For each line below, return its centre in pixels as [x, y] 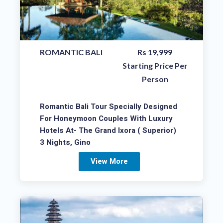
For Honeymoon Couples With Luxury [106, 118]
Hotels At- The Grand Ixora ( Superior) [108, 130]
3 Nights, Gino [65, 142]
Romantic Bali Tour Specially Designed [109, 106]
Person [155, 79]
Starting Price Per [155, 65]
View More [109, 162]
